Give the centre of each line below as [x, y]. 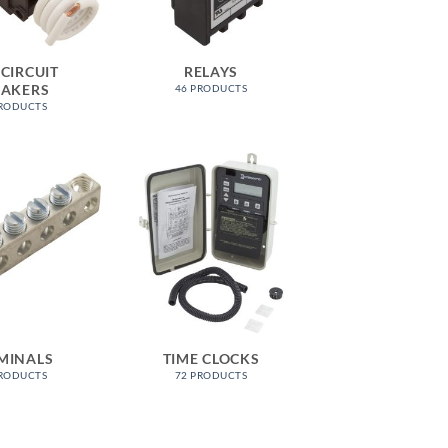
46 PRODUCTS [211, 88]
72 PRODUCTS [211, 375]
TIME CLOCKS [211, 358]
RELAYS [211, 71]
